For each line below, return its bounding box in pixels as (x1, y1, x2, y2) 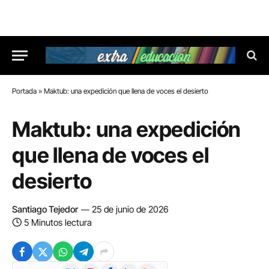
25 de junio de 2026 (92, 204, 169, 215)
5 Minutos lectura (24, 217, 92, 228)
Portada (12, 86, 37, 95)
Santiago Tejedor (12, 204, 78, 215)
